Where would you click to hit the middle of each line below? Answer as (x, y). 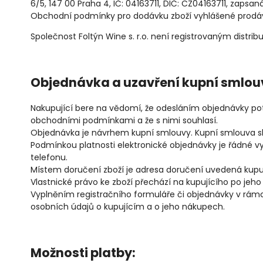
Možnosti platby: (83, 253)
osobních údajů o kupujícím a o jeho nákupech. (128, 206)
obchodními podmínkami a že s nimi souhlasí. (125, 120)
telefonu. (49, 157)
